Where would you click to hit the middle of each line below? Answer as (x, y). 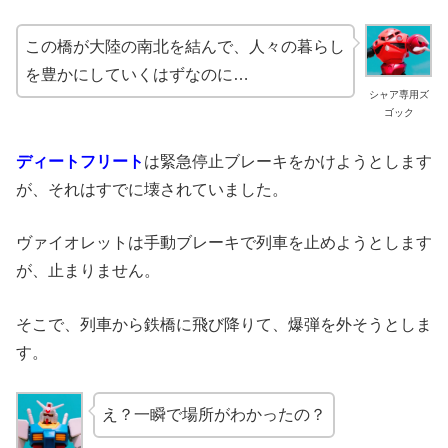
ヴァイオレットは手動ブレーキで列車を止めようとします (224, 243)
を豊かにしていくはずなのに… (137, 75)
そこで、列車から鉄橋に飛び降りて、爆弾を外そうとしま (224, 324)
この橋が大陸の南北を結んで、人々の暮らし (185, 47)
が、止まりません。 (88, 271)
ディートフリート (80, 161)
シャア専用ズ (398, 94)
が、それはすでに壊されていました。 (152, 189)
